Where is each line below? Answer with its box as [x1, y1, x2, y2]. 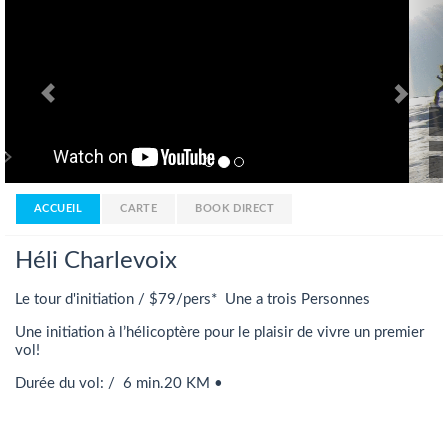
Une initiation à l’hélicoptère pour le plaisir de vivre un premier [15, 324, 424, 340]
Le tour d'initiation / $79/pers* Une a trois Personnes [15, 291, 370, 307]
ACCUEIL [34, 202, 83, 214]
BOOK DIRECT [195, 202, 275, 214]
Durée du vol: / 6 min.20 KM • [15, 375, 223, 391]
